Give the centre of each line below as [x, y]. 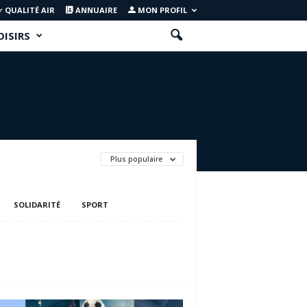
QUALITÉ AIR [28, 10]
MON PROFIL [161, 10]
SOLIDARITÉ [37, 205]
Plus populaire [137, 159]
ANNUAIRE [95, 10]
